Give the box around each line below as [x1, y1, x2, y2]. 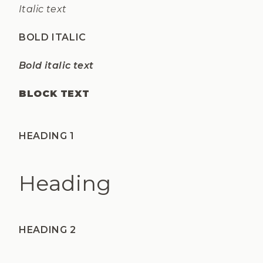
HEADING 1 [19, 130, 75, 141]
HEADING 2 [19, 224, 76, 235]
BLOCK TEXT [19, 88, 90, 99]
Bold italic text [19, 60, 94, 71]
